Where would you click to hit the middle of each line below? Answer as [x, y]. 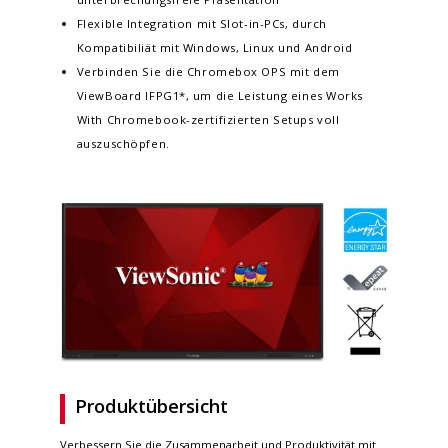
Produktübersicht [151, 406]
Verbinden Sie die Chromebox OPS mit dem [208, 71]
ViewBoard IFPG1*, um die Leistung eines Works [219, 95]
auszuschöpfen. [123, 143]
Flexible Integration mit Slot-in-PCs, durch [201, 23]
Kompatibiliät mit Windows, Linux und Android [214, 47]
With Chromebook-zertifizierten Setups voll [208, 119]
